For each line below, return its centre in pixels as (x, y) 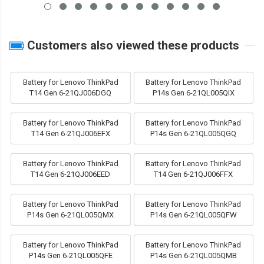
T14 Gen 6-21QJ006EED (71, 174)
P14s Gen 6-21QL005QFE (70, 256)
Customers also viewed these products (132, 46)
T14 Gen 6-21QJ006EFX (70, 134)
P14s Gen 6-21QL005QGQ (194, 134)
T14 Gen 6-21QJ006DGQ (71, 93)
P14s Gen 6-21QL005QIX (193, 93)
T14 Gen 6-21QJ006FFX (194, 174)
